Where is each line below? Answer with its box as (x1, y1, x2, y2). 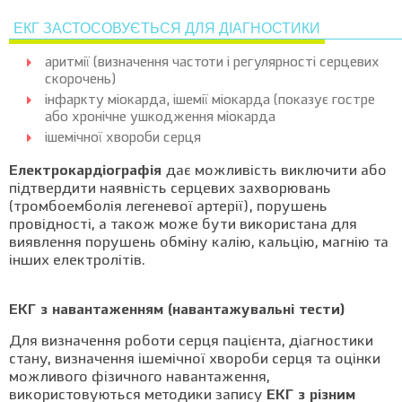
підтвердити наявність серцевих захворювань (9, 182, 331, 197)
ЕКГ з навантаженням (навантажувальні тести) (9, 303, 345, 318)
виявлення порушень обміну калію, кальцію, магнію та (9, 236, 389, 250)
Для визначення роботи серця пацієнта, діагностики (9, 335, 373, 349)
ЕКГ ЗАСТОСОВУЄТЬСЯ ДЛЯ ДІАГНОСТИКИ (13, 21, 320, 36)
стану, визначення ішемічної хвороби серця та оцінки (9, 353, 380, 367)
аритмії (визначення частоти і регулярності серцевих (45, 57, 380, 70)
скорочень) (45, 74, 117, 87)
